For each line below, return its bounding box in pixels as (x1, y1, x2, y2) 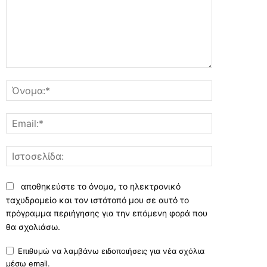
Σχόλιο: (5, 69, 35, 79)
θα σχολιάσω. (6, 221, 60, 232)
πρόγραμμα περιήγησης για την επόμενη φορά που (6, 208, 207, 219)
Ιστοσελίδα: (212, 147, 259, 157)
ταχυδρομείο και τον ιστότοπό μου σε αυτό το (6, 194, 189, 205)
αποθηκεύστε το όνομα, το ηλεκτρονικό (21, 181, 181, 191)
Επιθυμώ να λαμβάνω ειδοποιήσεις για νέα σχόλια (18, 246, 204, 256)
